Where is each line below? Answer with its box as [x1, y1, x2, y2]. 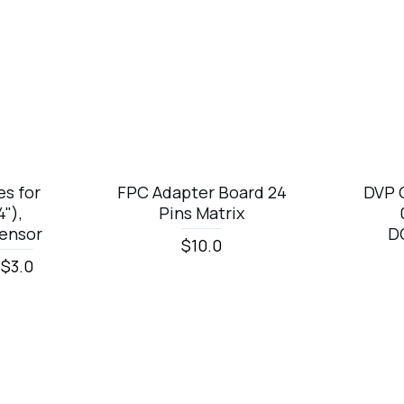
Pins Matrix [159, 202, 245, 225]
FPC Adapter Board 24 [116, 181, 287, 204]
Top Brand [2, 3, 59, 19]
